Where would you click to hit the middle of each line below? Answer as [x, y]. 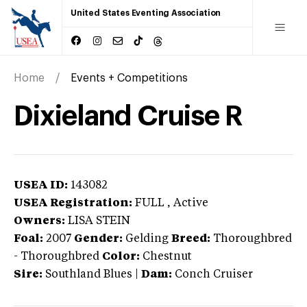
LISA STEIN [99, 221]
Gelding [147, 239]
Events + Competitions [129, 78]
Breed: [191, 239]
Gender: [98, 239]
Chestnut [167, 257]
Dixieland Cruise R [128, 116]
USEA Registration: [73, 203]
